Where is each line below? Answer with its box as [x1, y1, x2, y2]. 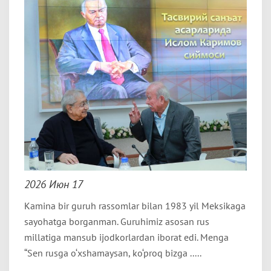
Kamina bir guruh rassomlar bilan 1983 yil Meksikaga [24, 200, 246, 212]
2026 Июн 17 [24, 177, 83, 191]
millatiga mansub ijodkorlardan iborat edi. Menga [24, 231, 229, 243]
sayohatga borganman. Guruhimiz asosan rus [24, 215, 209, 227]
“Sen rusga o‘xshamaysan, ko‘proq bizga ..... [24, 247, 201, 259]
